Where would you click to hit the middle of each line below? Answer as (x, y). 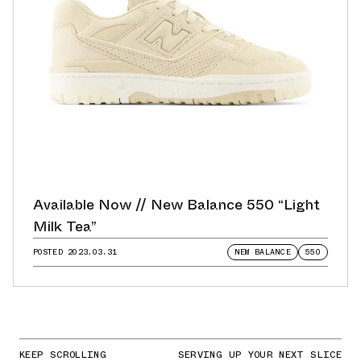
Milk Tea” (65, 226)
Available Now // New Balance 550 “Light (176, 204)
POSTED (51, 251)
